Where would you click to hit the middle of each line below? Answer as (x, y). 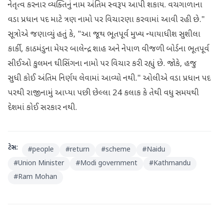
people (43, 150)
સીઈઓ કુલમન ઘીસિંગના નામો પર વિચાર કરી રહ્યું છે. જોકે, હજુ (102, 64)
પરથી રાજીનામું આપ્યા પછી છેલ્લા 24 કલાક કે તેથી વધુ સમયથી (103, 93)
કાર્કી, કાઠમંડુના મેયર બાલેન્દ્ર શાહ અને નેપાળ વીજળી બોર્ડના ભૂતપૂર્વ (109, 49)
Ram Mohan (38, 177)
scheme (118, 150)
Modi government (109, 164)
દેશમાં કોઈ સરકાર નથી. (43, 108)
